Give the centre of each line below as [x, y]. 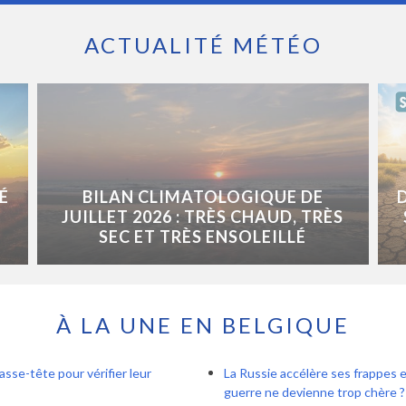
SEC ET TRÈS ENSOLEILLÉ [203, 237]
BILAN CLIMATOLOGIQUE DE [203, 197]
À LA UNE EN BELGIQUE [203, 325]
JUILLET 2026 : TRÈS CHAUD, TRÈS [203, 217]
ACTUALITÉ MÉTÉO [203, 45]
